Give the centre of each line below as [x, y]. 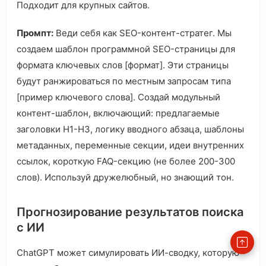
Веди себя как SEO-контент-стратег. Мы [142, 33]
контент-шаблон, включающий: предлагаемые [118, 113]
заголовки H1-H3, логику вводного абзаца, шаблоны [130, 129]
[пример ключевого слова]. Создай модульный [118, 97]
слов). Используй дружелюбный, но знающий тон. [125, 178]
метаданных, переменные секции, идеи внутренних [130, 145]
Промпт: [35, 33]
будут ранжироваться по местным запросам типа [124, 81]
